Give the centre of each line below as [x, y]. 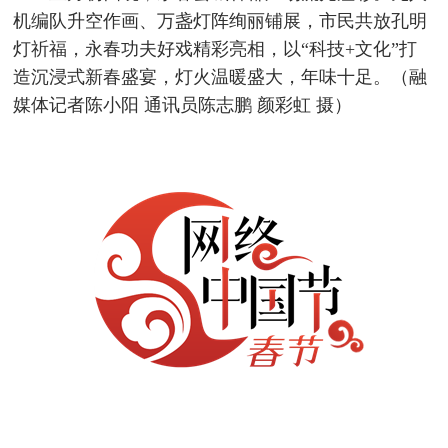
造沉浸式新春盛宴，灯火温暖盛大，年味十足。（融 [220, 76]
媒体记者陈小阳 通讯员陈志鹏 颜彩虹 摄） [183, 104]
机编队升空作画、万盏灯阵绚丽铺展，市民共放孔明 [220, 20]
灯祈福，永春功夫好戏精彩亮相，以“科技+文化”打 [215, 48]
